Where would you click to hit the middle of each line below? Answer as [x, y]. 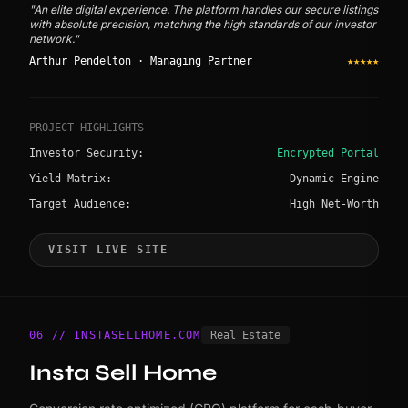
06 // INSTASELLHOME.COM [115, 335]
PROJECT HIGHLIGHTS [87, 127]
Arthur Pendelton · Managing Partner [141, 61]
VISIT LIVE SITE [108, 250]
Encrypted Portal [328, 153]
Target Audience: [80, 204]
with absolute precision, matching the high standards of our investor [203, 24]
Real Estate [245, 335]
